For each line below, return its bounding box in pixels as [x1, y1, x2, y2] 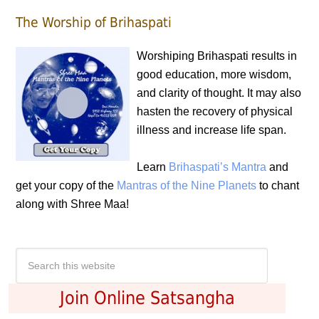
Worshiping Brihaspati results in [137, 50, 298, 62]
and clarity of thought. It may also [137, 87, 302, 99]
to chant [256, 179, 300, 192]
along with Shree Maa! [16, 198, 130, 210]
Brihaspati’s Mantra [169, 161, 267, 173]
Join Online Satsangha [59, 288, 235, 308]
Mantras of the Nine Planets [117, 179, 257, 192]
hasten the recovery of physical [137, 105, 293, 117]
